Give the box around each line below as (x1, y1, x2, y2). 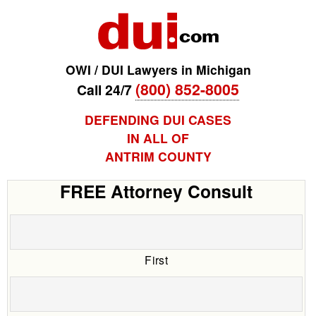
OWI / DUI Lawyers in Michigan (65, 61, 251, 79)
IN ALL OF (127, 129, 189, 147)
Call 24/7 (77, 80, 132, 100)
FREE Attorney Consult (60, 178, 253, 205)
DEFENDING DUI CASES (85, 111, 231, 129)
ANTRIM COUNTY (104, 147, 212, 166)
